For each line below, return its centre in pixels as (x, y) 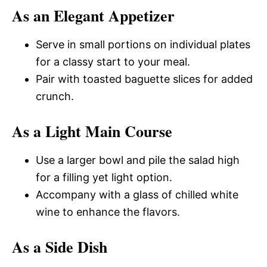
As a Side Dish (60, 247)
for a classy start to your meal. (113, 62)
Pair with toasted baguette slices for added (144, 79)
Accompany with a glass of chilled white (137, 195)
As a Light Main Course (92, 131)
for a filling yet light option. (104, 177)
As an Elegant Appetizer (93, 15)
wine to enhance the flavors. (108, 212)
